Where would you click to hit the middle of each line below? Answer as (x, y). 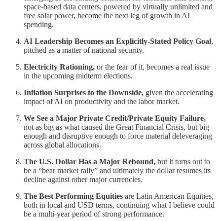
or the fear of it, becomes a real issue (152, 67)
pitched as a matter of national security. (84, 50)
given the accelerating (178, 92)
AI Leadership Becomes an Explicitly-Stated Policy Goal (117, 41)
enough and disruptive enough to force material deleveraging (118, 136)
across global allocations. (62, 145)
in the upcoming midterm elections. (78, 75)
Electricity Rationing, (59, 67)
